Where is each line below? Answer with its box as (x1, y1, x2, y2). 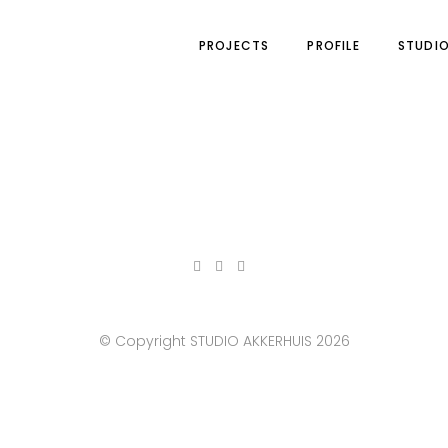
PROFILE (307, 36, 360, 54)
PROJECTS (198, 36, 270, 54)
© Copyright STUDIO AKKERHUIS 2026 (98, 330, 350, 351)
